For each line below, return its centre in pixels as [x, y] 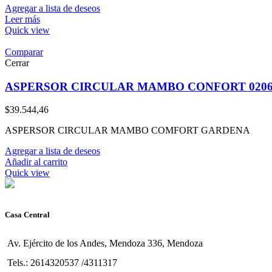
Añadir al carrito [36, 162]
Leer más [22, 19]
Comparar [24, 52]
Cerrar [17, 63]
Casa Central [27, 215]
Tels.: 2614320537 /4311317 [62, 262]
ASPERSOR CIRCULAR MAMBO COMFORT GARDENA [127, 131]
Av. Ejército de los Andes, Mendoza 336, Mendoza [105, 243]
